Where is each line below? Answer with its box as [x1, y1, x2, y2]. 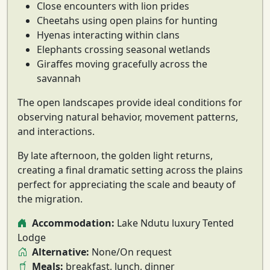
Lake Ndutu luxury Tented [115, 216, 234, 230]
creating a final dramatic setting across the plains [17, 163, 243, 177]
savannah [37, 72, 81, 86]
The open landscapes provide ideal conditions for [17, 96, 242, 110]
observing [17, 110, 66, 124]
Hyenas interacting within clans [37, 28, 180, 42]
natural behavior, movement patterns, [66, 110, 238, 124]
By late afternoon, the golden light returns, [17, 149, 213, 163]
